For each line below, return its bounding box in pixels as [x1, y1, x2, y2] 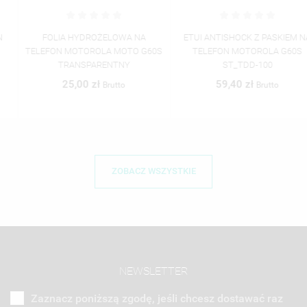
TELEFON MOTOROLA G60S [175, 45, 285, 56]
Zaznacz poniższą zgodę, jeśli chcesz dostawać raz [31, 291, 283, 305]
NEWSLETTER [119, 264, 188, 278]
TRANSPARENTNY [40, 59, 112, 70]
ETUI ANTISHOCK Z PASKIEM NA [166, 32, 294, 42]
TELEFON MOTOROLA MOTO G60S [8, 45, 145, 56]
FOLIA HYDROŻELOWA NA [24, 32, 128, 42]
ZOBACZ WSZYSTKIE [111, 166, 196, 177]
